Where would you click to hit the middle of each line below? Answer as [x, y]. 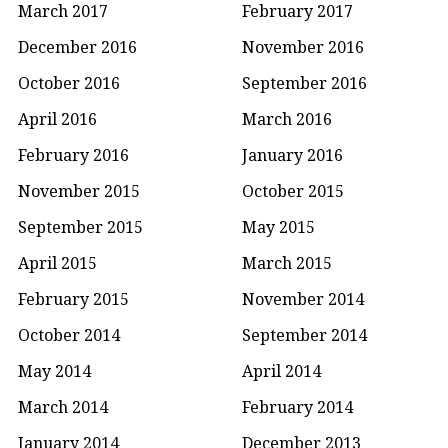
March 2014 [63, 407]
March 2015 [287, 263]
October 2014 [69, 335]
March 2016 [287, 119]
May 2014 [54, 371]
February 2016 [73, 155]
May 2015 [278, 227]
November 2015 [79, 191]
